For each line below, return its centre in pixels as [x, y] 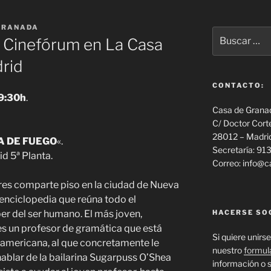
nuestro [228, 250]
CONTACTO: [238, 86]
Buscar [226, 32]
